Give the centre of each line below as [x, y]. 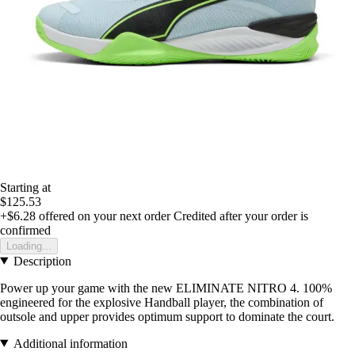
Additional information [70, 343]
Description [42, 261]
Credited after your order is [241, 216]
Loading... [29, 246]
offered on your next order [103, 216]
